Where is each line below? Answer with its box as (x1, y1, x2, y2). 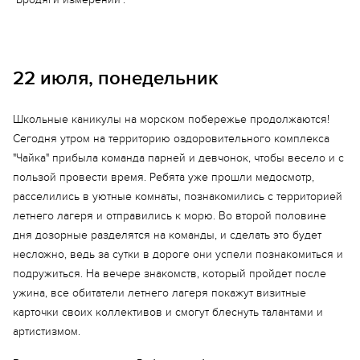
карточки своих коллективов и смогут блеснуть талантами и (13, 305, 323, 319)
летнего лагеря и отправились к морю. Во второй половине (13, 209, 326, 223)
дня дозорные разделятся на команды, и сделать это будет (13, 228, 321, 242)
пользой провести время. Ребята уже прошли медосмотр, (13, 170, 314, 184)
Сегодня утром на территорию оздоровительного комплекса (13, 132, 329, 145)
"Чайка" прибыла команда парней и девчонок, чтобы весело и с (13, 151, 344, 165)
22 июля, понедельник (13, 67, 219, 90)
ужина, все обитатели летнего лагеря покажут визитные (13, 286, 306, 300)
